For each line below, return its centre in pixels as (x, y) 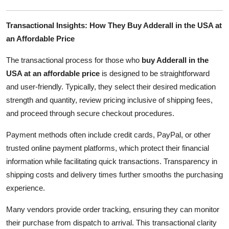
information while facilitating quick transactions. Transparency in (112, 161)
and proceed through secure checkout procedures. (90, 113)
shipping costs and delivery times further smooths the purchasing (114, 174)
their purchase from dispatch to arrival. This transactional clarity (111, 222)
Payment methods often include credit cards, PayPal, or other (108, 134)
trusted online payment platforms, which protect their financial (108, 148)
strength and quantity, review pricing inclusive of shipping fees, (109, 100)
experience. (26, 188)
